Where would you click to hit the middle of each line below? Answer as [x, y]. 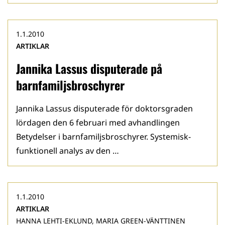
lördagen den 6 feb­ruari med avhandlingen [98, 123]
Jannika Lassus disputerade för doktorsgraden [104, 108]
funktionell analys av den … [68, 151]
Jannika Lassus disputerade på [89, 68]
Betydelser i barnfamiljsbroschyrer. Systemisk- [103, 137]
